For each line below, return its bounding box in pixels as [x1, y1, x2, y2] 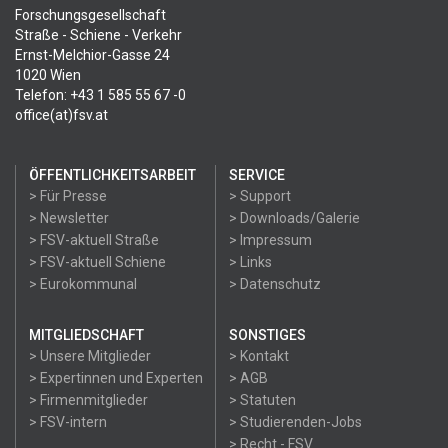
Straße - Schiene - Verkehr [15, 27, 182, 43]
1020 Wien [15, 67, 81, 83]
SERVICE [229, 167, 285, 183]
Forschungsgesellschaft [15, 7, 166, 23]
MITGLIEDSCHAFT [29, 327, 144, 343]
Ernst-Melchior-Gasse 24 [15, 47, 170, 63]
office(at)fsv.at [15, 107, 108, 123]
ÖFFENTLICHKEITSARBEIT [29, 167, 196, 183]
